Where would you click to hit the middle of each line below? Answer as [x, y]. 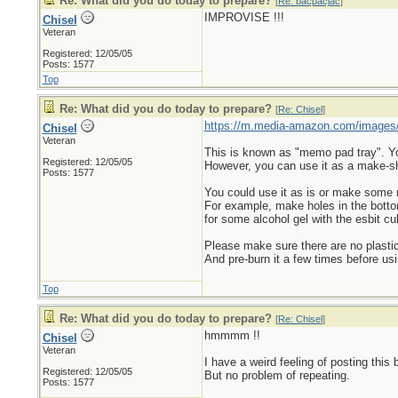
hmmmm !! [232, 335]
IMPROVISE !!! [244, 17]
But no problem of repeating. [277, 375]
